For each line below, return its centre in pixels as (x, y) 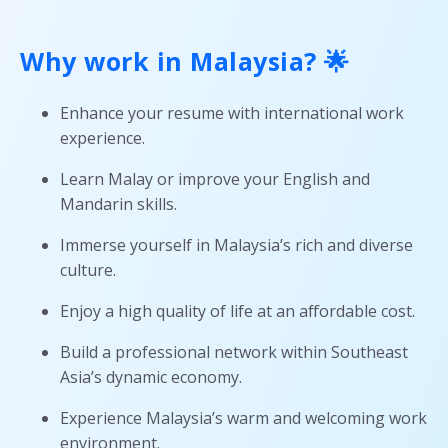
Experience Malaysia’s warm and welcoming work (243, 418)
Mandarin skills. (118, 204)
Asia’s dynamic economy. (151, 377)
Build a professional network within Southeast (234, 352)
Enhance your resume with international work (232, 113)
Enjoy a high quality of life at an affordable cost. (237, 311)
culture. (88, 270)
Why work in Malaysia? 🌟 (185, 61)
